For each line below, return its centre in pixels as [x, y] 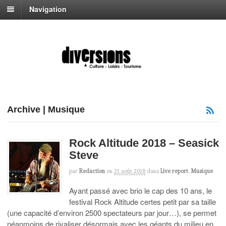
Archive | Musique [46, 109]
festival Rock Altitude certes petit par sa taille [143, 202]
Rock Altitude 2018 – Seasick [144, 143]
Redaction [92, 171]
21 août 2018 [130, 171]
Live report [174, 171]
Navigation [48, 9]
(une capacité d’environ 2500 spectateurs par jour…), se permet [112, 213]
